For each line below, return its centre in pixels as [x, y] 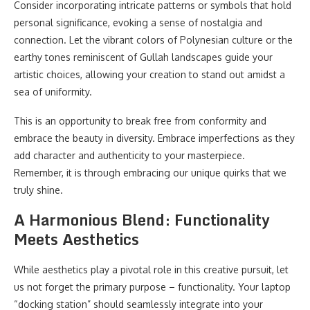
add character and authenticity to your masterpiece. [129, 155]
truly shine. [38, 190]
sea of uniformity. [53, 92]
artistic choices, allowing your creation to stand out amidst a [149, 74]
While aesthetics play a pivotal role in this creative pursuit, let [151, 270]
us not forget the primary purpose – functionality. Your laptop [152, 287]
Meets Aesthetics [76, 239]
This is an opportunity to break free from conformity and [140, 121]
